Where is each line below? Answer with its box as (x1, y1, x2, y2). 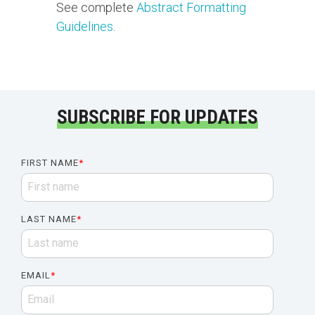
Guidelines (56, 19, 113, 34)
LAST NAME (21, 214, 77, 224)
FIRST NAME (21, 157, 79, 168)
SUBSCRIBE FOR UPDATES (57, 106, 258, 129)
